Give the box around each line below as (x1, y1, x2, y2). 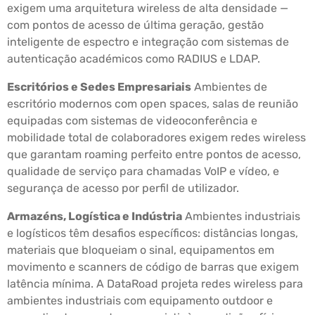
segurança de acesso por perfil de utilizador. (7, 181, 239, 195)
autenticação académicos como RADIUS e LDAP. (7, 52, 260, 66)
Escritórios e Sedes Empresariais (7, 80, 191, 94)
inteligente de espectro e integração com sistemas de (7, 35, 289, 49)
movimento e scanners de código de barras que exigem (7, 260, 299, 274)
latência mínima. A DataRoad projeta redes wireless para (7, 277, 303, 291)
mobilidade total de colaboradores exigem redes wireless (7, 131, 306, 145)
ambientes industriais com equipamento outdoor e (7, 294, 273, 308)
